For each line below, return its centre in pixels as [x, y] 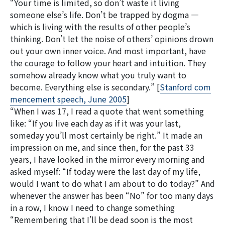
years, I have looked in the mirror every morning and [107, 159]
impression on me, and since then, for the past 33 [102, 147]
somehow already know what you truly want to [98, 75]
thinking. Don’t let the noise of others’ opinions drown [112, 39]
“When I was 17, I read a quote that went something [107, 111]
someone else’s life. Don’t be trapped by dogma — [104, 15]
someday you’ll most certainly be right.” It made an [106, 135]
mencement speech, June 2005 [68, 99]
